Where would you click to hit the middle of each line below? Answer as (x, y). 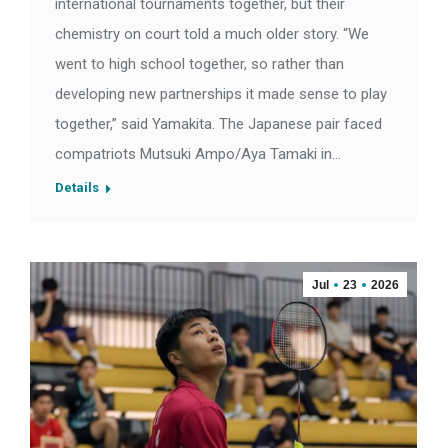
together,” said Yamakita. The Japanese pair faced (218, 124)
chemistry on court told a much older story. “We (212, 34)
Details (77, 188)
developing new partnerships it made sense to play (221, 94)
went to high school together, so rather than (199, 64)
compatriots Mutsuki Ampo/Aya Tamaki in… (198, 154)
